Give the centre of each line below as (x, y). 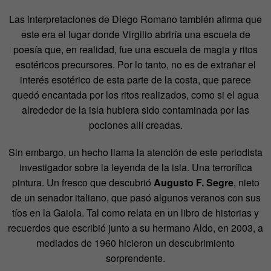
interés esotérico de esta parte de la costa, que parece (135, 79)
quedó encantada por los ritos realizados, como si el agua (135, 94)
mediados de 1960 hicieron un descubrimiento (135, 243)
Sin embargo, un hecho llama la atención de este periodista (135, 152)
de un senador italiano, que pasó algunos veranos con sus (135, 197)
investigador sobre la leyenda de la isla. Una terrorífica (135, 167)
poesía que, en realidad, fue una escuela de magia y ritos (135, 49)
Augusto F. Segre (193, 182)
